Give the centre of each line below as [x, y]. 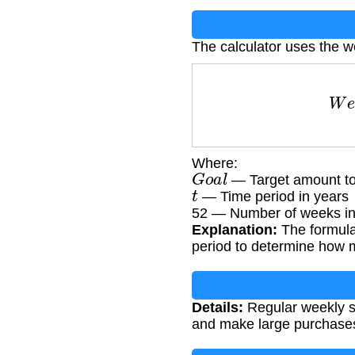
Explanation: [235, 229]
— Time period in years [273, 196]
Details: [218, 307]
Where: [215, 163]
